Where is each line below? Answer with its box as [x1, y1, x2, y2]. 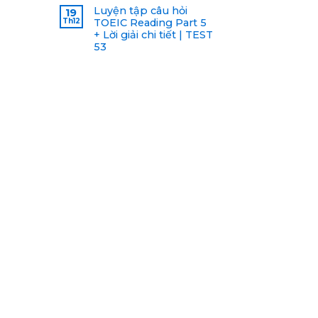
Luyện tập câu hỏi [93, 4, 187, 17]
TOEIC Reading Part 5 [93, 16, 207, 29]
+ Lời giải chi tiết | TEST [93, 28, 213, 41]
